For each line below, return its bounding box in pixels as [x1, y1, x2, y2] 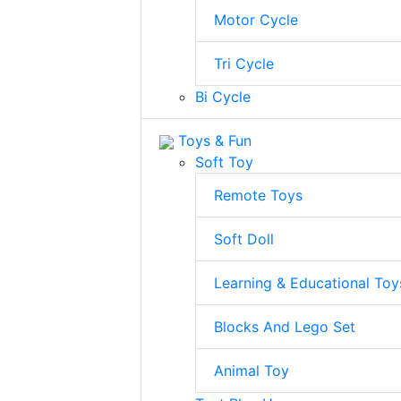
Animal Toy [214, 362, 289, 380]
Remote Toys [214, 186, 303, 204]
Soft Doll [214, 230, 274, 248]
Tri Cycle [214, 55, 274, 73]
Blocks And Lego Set [214, 318, 355, 336]
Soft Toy [195, 153, 253, 171]
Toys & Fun [174, 132, 252, 149]
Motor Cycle [214, 11, 298, 29]
